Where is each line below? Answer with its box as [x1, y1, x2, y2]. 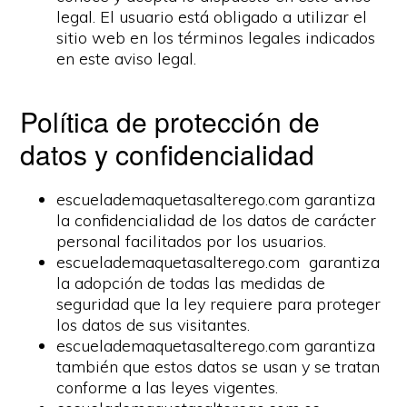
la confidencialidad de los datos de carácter [56, 210, 377, 231]
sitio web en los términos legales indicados [56, 27, 376, 48]
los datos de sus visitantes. [56, 314, 251, 335]
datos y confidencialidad [20, 134, 315, 174]
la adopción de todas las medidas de [56, 273, 326, 293]
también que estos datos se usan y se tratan [56, 356, 381, 377]
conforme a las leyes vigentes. [56, 377, 279, 398]
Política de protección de [20, 102, 321, 141]
